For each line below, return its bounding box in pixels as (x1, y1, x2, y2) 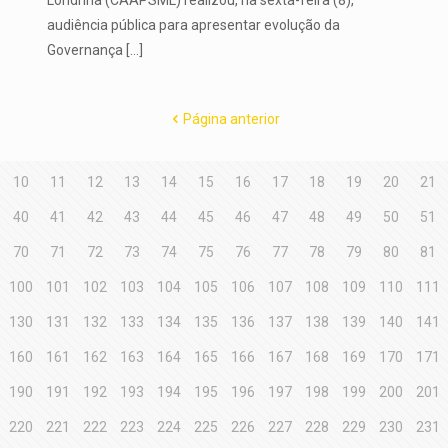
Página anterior (182, 110, 280, 127)
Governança (46, 41, 123, 58)
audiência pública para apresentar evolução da (46, 16, 340, 33)
